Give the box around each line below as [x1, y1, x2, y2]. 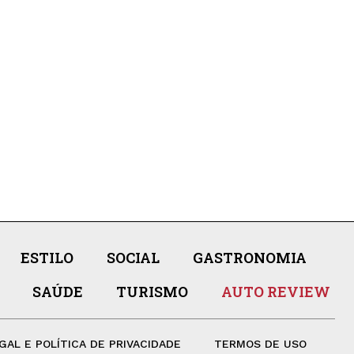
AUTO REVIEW [220, 281, 330, 301]
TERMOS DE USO [213, 337, 307, 350]
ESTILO [20, 247, 73, 267]
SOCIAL [106, 247, 160, 267]
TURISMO [115, 281, 188, 301]
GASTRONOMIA [192, 247, 307, 267]
